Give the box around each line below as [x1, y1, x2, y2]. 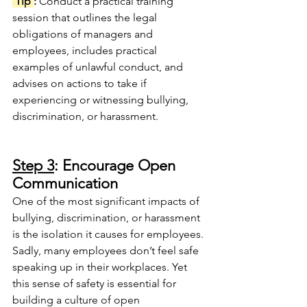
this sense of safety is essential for [12, 277, 179, 290]
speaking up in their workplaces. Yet [12, 260, 190, 273]
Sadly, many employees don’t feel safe [12, 244, 201, 257]
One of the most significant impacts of [12, 195, 202, 208]
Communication [12, 174, 118, 193]
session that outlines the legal [12, 11, 160, 24]
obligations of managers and [12, 27, 156, 40]
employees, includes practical [12, 44, 160, 57]
